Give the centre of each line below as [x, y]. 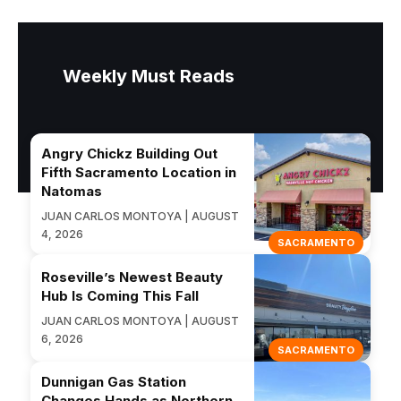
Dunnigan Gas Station [114, 381]
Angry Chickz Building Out [129, 153]
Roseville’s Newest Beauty [132, 277]
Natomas [72, 191]
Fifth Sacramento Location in [139, 172]
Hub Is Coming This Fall [120, 295]
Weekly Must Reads [149, 76]
